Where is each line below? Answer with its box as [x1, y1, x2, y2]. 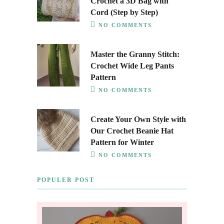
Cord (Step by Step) [90, 8, 158, 17]
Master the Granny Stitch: [90, 50, 179, 59]
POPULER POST [37, 176, 94, 184]
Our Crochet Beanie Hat [90, 126, 173, 135]
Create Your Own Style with [90, 115, 186, 124]
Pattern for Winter [90, 138, 154, 147]
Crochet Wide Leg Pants [90, 61, 174, 70]
